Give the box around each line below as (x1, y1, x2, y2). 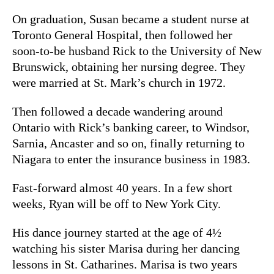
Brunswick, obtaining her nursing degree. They (12, 59, 245, 73)
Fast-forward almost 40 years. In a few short (12, 180, 232, 194)
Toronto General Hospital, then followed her (12, 28, 232, 42)
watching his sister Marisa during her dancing (12, 241, 240, 255)
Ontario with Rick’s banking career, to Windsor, (12, 120, 250, 134)
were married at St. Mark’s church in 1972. (12, 75, 226, 89)
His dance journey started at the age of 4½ (12, 225, 221, 239)
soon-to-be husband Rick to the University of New (12, 43, 262, 57)
